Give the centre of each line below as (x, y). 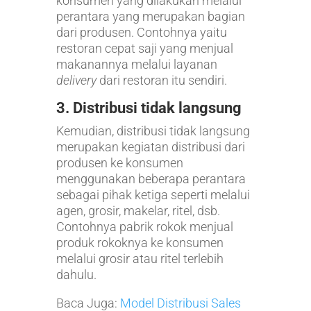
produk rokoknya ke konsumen (140, 242)
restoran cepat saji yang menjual (144, 48)
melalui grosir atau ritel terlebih (140, 258)
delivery (77, 80)
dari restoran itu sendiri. (163, 80)
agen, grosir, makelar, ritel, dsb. (138, 210)
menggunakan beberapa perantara (151, 178)
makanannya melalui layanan (136, 64)
